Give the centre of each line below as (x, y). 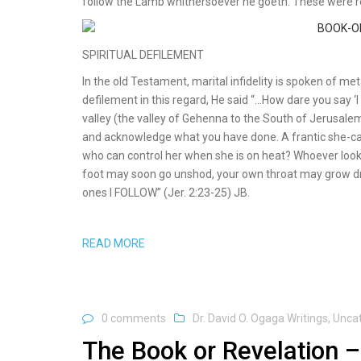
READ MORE (114, 243)
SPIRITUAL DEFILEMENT (143, 54)
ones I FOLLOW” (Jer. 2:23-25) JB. (166, 192)
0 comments (134, 318)
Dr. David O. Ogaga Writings (260, 318)
